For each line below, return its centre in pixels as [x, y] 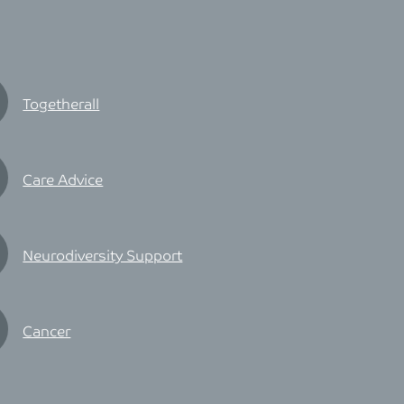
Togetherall [61, 105]
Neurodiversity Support [103, 257]
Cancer [47, 332]
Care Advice [63, 181]
